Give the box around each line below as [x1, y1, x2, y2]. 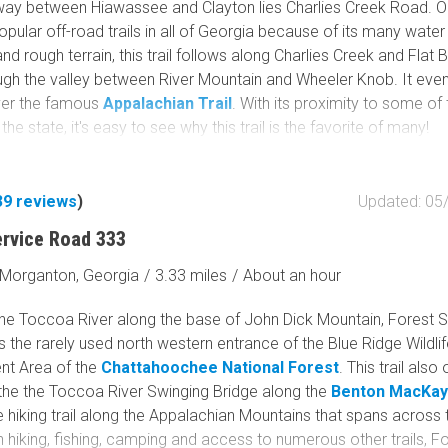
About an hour [243, 266, 342, 285]
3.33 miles [155, 266, 228, 285]
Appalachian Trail [103, 94, 233, 113]
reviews [16, 192, 78, 211]
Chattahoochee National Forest [101, 358, 340, 377]
